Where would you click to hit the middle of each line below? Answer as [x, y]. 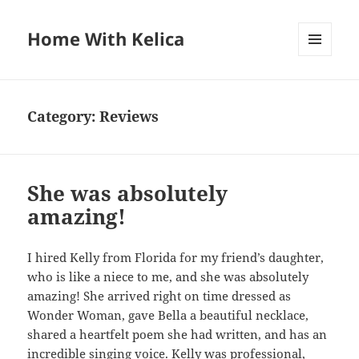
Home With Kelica [106, 39]
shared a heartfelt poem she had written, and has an [177, 335]
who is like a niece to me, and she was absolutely [168, 277]
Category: [64, 117]
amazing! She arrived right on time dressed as [159, 296]
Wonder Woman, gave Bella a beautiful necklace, [168, 315]
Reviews [129, 117]
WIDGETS [321, 90]
